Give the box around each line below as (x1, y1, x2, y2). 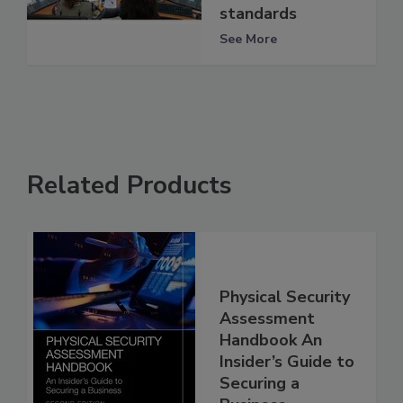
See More (219, 31, 277, 49)
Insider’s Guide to (219, 350, 354, 372)
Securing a (219, 372, 300, 394)
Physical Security (219, 285, 350, 308)
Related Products (27, 168, 232, 203)
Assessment (219, 307, 315, 329)
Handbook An (219, 328, 322, 351)
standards (219, 3, 297, 25)
